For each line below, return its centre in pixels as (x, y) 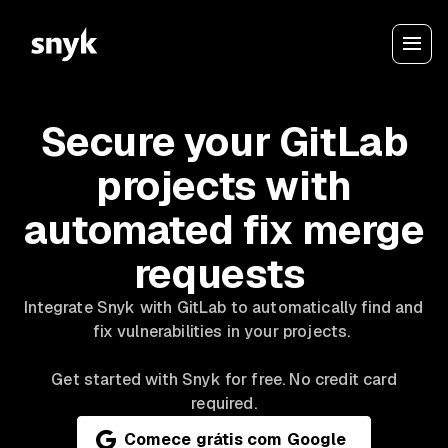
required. (224, 403)
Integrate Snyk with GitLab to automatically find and (224, 307)
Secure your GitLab (224, 142)
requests (224, 274)
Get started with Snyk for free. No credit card (224, 379)
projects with (224, 186)
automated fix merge (224, 230)
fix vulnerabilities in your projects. (224, 331)
